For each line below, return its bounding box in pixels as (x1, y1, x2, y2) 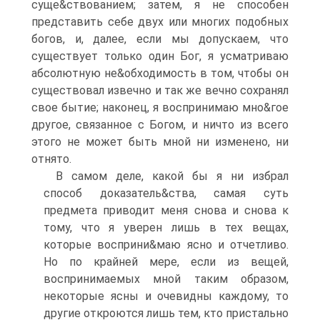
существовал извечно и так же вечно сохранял (31, 84, 289, 97)
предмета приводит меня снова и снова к (44, 204, 289, 217)
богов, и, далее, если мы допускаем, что (31, 32, 289, 46)
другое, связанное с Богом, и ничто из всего (31, 118, 289, 131)
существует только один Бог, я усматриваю (31, 49, 289, 63)
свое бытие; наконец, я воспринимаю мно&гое (31, 101, 289, 114)
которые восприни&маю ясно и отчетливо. (44, 238, 289, 251)
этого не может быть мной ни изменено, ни (31, 135, 289, 149)
